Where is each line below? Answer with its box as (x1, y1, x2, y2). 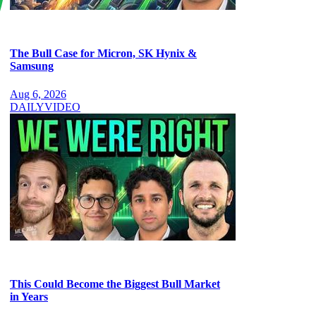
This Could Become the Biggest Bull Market (10, 278, 220, 290)
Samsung (10, 60, 54, 73)
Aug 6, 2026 (10, 87, 66, 100)
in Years (10, 291, 48, 303)
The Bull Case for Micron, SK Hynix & (10, 47, 197, 60)
